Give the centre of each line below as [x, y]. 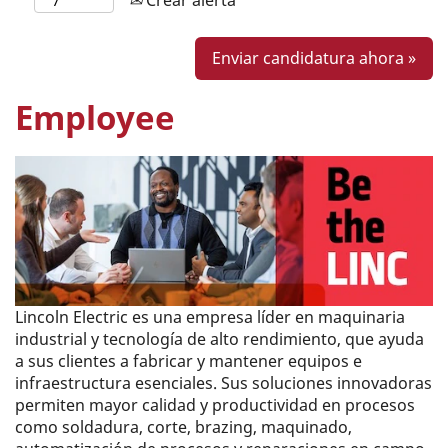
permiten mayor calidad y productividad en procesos [215, 405]
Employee [95, 117]
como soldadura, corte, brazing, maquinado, [183, 427]
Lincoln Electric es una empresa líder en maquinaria [210, 317]
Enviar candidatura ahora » [314, 58]
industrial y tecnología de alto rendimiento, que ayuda [219, 339]
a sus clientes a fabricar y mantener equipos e [188, 361]
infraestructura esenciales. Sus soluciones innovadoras [223, 383]
